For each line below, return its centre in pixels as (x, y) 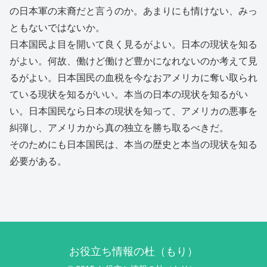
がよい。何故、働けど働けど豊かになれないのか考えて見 (133, 61)
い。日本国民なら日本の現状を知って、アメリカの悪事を (133, 111)
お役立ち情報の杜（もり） (133, 251)
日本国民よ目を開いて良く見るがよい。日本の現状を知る (133, 45)
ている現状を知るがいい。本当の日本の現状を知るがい (129, 95)
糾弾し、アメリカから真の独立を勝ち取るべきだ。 (119, 128)
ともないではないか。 (57, 28)
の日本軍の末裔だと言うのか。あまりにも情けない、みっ (133, 11)
